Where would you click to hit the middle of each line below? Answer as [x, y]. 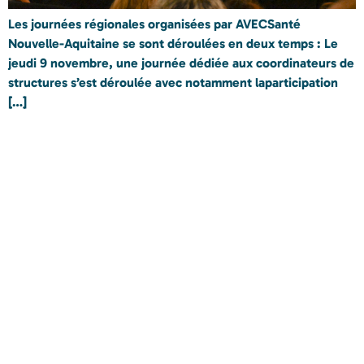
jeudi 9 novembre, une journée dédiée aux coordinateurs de [181, 63]
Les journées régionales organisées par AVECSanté [154, 24]
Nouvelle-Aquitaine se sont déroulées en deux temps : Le [173, 44]
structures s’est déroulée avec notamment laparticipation [173, 83]
